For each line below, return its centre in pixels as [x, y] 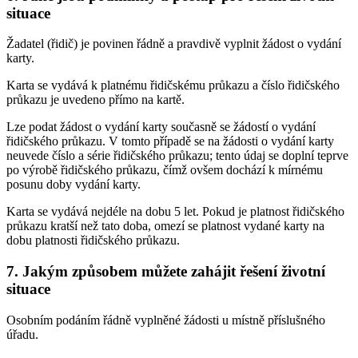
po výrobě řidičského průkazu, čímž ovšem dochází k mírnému [165, 170]
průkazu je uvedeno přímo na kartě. [95, 100]
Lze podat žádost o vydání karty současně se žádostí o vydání [161, 127]
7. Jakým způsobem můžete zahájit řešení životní [166, 272]
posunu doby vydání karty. [74, 185]
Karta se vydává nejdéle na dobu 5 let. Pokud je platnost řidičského [175, 212]
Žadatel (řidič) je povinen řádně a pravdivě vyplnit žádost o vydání [174, 44]
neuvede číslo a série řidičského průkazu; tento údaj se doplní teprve [177, 156]
